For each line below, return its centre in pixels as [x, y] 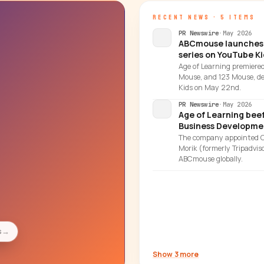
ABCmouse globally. [211, 159]
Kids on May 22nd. [210, 88]
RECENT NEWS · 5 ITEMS [204, 17]
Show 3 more [176, 254]
